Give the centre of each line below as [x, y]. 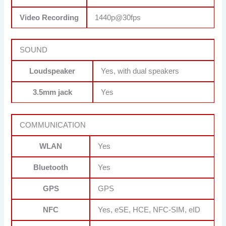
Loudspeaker [52, 71]
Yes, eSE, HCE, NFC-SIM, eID [149, 210]
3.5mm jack [52, 93]
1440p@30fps [118, 17]
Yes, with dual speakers [140, 71]
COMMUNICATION [53, 125]
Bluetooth [51, 168]
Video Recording [49, 17]
